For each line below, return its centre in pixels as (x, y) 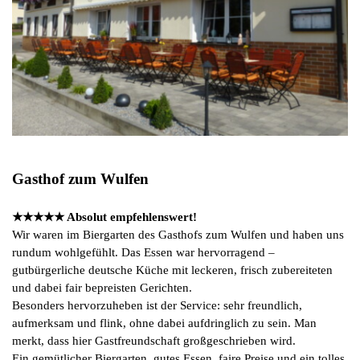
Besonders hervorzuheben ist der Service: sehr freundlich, (157, 306)
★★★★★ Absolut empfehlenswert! (104, 217)
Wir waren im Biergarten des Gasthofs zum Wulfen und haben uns (178, 235)
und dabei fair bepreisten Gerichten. (102, 288)
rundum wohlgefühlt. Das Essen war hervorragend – (143, 253)
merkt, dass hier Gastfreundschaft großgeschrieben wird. (154, 341)
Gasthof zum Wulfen (80, 179)
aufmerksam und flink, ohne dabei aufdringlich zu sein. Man (164, 323)
